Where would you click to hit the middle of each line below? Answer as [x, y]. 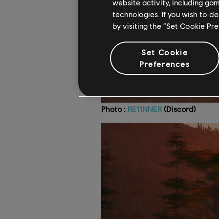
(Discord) [179, 109]
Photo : [114, 109]
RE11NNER [145, 109]
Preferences [164, 64]
